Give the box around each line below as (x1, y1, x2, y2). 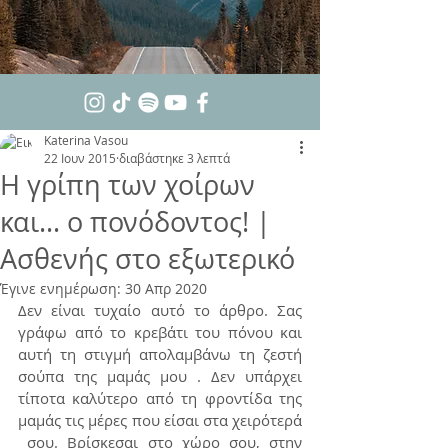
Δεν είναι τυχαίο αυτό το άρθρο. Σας (18, 300, 302, 320)
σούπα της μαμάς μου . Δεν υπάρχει (18, 366, 302, 386)
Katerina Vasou (44, 132, 128, 148)
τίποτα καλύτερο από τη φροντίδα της (18, 388, 302, 408)
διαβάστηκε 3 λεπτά (119, 150, 230, 166)
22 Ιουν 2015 (44, 150, 116, 166)
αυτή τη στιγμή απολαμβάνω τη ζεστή (18, 344, 302, 364)
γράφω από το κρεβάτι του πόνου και (18, 322, 302, 342)
